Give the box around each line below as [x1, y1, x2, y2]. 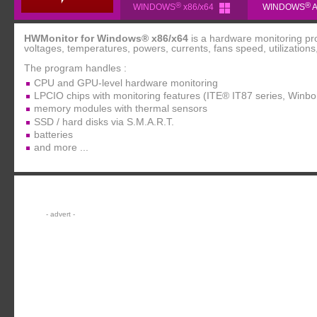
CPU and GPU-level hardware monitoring [34, 77, 218, 88]
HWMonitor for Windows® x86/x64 [24, 33, 188, 44]
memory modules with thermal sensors [34, 103, 207, 115]
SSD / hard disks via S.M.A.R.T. [34, 115, 174, 127]
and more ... [34, 141, 88, 153]
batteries [34, 128, 73, 140]
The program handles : [24, 62, 127, 74]
